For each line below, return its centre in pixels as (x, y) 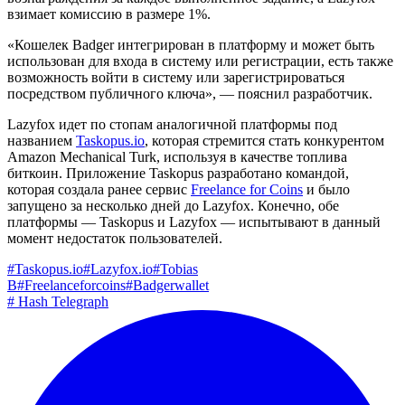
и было (326, 189)
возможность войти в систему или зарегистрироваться (176, 77)
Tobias (179, 268)
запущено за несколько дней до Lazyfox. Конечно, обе (173, 205)
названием (42, 140)
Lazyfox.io (122, 268)
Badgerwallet (171, 285)
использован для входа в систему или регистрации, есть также (200, 61)
